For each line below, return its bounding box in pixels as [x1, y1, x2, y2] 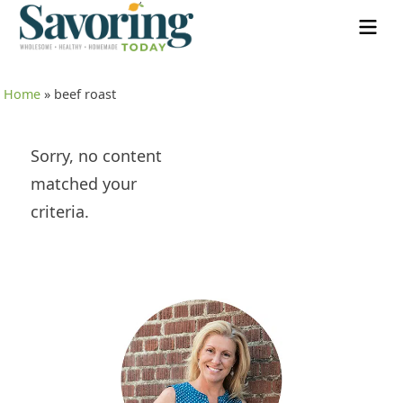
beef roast [54, 85, 117, 103]
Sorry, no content [31, 144, 163, 166]
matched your [31, 172, 138, 194]
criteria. [31, 200, 90, 222]
